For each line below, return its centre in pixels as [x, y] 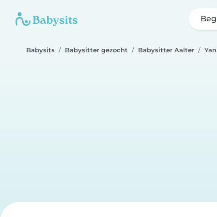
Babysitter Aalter [166, 50]
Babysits [40, 50]
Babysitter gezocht [96, 50]
